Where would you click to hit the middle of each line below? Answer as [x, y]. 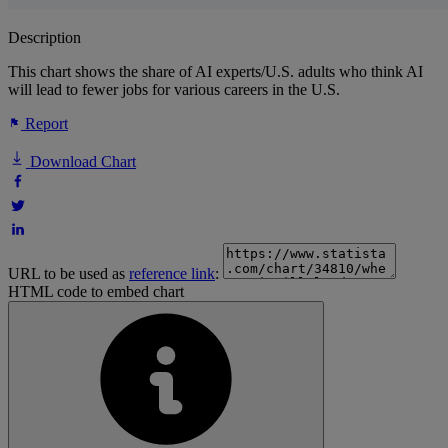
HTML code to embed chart [96, 292]
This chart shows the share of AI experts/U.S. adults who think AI [215, 72]
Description [44, 38]
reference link [172, 274]
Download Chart [81, 162]
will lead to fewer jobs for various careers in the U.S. [174, 90]
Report [44, 124]
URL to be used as [68, 274]
